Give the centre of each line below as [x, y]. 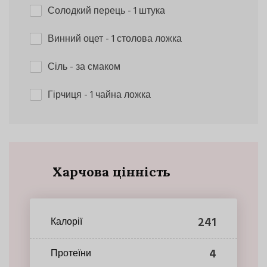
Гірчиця [66, 95]
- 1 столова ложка [144, 39]
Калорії [66, 223]
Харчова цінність [111, 171]
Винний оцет [77, 39]
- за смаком [95, 67]
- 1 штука [146, 11]
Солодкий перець [88, 11]
